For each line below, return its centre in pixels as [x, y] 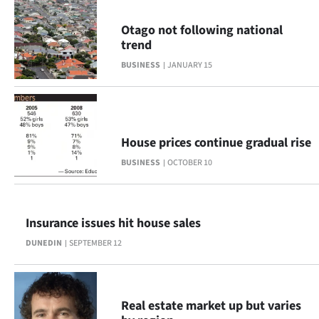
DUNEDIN [44, 243]
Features [90, 89]
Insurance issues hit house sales [113, 223]
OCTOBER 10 [190, 163]
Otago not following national [202, 30]
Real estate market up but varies [211, 306]
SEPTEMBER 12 [95, 243]
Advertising [99, 57]
